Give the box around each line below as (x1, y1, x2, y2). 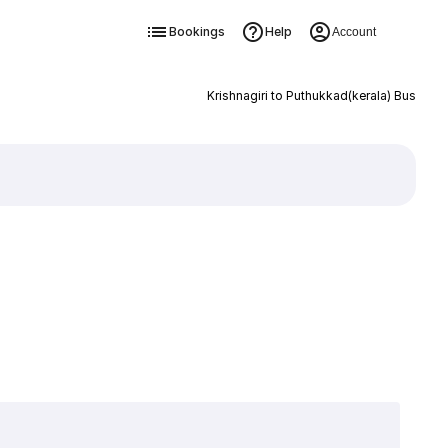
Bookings (168, 24, 225, 39)
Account (331, 25, 376, 39)
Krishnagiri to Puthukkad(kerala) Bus (206, 88, 416, 103)
